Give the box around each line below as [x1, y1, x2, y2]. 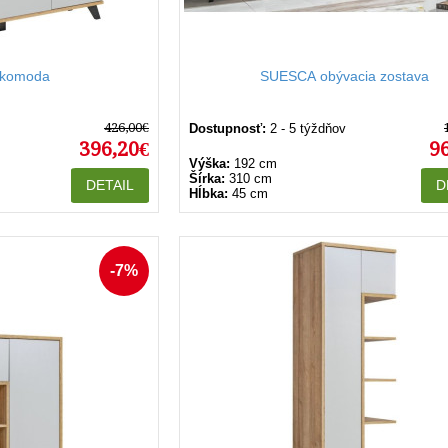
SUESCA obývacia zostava [259, 68, 429, 84]
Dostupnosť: [189, 121, 266, 136]
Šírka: [189, 171, 225, 186]
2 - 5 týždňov [270, 121, 346, 136]
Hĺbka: [189, 186, 228, 201]
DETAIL [86, 177, 134, 193]
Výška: [189, 156, 230, 171]
